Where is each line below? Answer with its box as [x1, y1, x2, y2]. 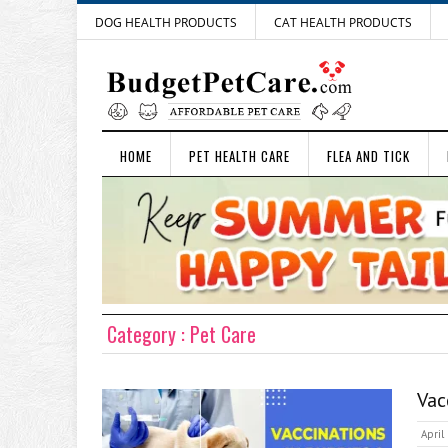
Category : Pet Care [107, 318, 256, 349]
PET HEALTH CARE [189, 146, 290, 166]
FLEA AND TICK [327, 146, 410, 166]
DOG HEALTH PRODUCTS [95, 14, 237, 31]
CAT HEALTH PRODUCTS [274, 14, 412, 31]
